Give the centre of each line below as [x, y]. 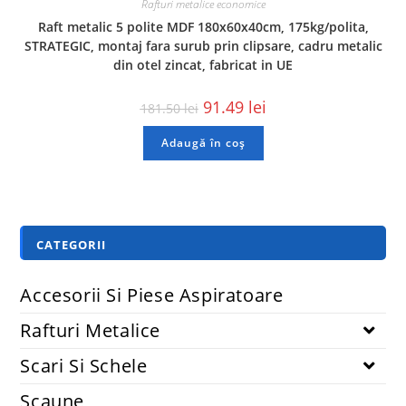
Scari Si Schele [84, 366]
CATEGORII [72, 245]
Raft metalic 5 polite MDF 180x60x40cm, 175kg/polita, [203, 26]
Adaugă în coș [203, 142]
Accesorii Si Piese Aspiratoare [152, 295]
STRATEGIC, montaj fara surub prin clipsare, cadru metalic [203, 45]
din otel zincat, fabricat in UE [203, 64]
